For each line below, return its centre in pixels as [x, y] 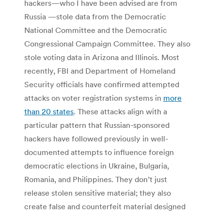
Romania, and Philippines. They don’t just [96, 179]
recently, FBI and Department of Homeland [100, 70]
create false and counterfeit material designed [105, 206]
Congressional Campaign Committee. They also [107, 43]
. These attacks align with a [120, 111]
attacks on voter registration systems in [94, 98]
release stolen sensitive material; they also [98, 193]
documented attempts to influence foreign [99, 152]
